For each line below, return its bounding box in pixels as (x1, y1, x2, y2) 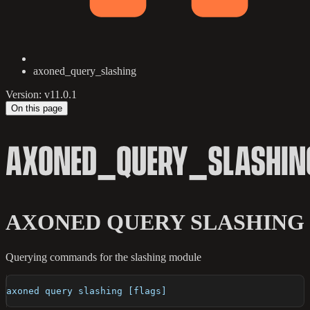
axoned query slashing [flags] (6, 286, 167, 297)
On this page (11, 103, 62, 113)
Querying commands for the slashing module (6, 251, 201, 264)
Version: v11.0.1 (6, 89, 77, 100)
